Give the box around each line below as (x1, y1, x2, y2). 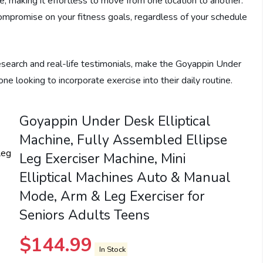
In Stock (96, 244, 126, 255)
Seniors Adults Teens (19, 206, 150, 225)
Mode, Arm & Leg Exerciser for (19, 187, 205, 206)
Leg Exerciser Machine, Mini (19, 150, 186, 168)
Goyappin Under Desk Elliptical (19, 112, 211, 131)
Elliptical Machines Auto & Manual (19, 168, 231, 187)
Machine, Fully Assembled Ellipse (19, 131, 227, 150)
